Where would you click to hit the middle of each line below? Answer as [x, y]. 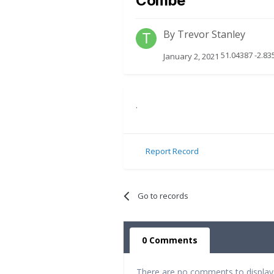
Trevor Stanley [211, 35]
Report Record [172, 151]
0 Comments [170, 240]
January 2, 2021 [191, 56]
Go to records [163, 195]
